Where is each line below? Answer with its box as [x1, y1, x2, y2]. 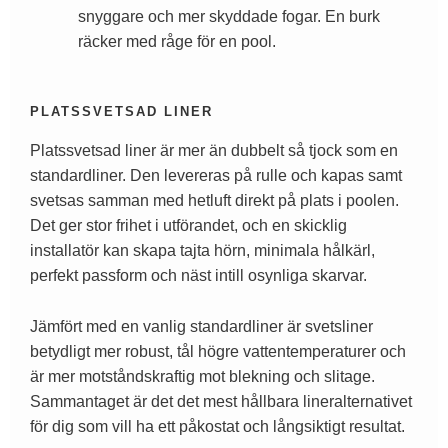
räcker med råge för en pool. [78, 33, 276, 51]
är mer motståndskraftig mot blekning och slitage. [30, 367, 375, 385]
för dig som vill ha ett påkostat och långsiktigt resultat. [30, 417, 405, 435]
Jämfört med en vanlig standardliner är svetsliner [30, 317, 373, 335]
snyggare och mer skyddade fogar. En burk [78, 8, 380, 26]
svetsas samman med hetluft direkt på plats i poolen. [30, 192, 399, 210]
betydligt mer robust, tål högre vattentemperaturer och [30, 342, 406, 360]
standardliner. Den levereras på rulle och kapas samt [30, 167, 402, 185]
